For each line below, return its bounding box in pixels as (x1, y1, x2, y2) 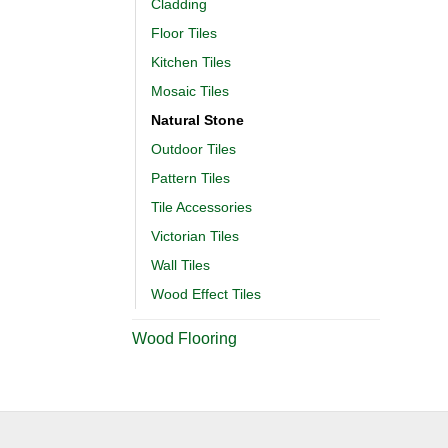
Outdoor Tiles (151, 140, 236, 157)
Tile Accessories (151, 198, 252, 215)
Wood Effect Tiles (151, 285, 261, 302)
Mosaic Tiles (151, 82, 229, 99)
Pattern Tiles (151, 169, 230, 186)
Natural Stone (151, 111, 244, 128)
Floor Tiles (151, 24, 217, 41)
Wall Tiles (151, 256, 210, 273)
